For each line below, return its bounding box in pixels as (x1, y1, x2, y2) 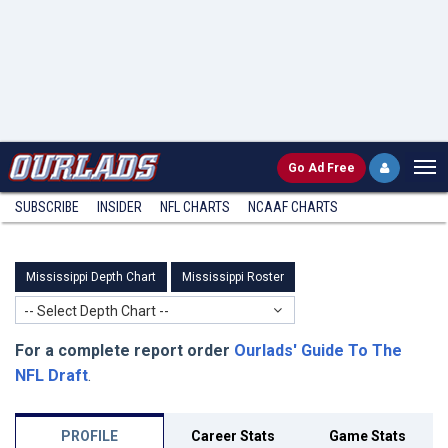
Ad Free (308, 161, 355, 175)
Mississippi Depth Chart (26, 270, 156, 284)
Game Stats (328, 428, 406, 444)
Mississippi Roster (182, 270, 284, 284)
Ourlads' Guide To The (234, 341, 402, 360)
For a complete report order (15, 341, 230, 360)
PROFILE (61, 428, 118, 444)
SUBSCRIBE (15, 199, 79, 215)
